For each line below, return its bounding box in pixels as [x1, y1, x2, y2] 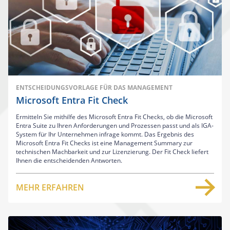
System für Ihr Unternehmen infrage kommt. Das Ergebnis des [16, 129, 194, 139]
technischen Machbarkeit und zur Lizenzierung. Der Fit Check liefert [16, 147, 208, 156]
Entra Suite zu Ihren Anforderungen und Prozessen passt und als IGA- [16, 121, 214, 130]
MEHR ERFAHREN [16, 181, 84, 193]
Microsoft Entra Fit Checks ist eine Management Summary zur [16, 138, 193, 147]
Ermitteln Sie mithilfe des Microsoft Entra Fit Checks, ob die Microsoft [16, 112, 213, 121]
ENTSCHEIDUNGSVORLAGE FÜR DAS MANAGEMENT [16, 83, 172, 92]
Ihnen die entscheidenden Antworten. [16, 156, 122, 165]
